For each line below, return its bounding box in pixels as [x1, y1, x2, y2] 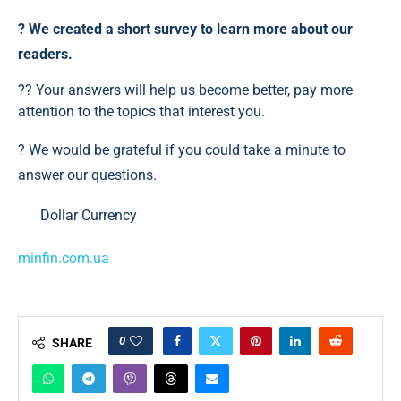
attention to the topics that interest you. [18, 103, 265, 120]
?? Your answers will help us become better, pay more [18, 81, 353, 98]
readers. [18, 46, 73, 63]
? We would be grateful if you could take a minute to [18, 141, 346, 158]
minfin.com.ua [18, 250, 109, 267]
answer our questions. [18, 166, 157, 183]
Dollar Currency [40, 207, 137, 224]
